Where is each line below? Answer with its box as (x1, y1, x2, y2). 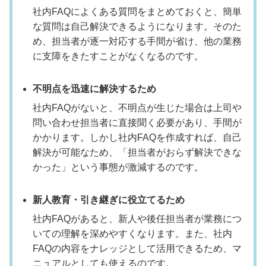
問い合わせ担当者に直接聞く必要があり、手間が (33, 117, 242, 128)
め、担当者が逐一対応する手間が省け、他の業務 (33, 36, 242, 46)
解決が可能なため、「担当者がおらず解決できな (33, 147, 242, 157)
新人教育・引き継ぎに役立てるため (33, 194, 185, 205)
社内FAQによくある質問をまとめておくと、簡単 (33, 6, 242, 17)
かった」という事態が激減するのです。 (33, 161, 204, 172)
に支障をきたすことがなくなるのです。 (33, 50, 204, 61)
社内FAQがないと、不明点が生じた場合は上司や (33, 102, 242, 113)
